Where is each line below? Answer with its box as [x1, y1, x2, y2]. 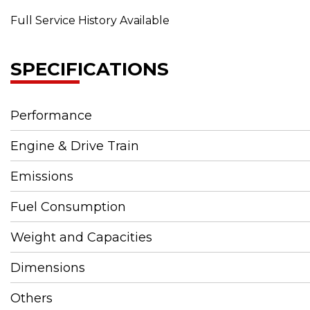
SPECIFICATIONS [10, 58, 169, 80]
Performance [10, 108, 92, 123]
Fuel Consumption [10, 199, 126, 215]
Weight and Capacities [10, 230, 152, 245]
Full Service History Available [10, 14, 170, 27]
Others [10, 291, 53, 306]
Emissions [10, 169, 73, 184]
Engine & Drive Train [10, 138, 139, 154]
